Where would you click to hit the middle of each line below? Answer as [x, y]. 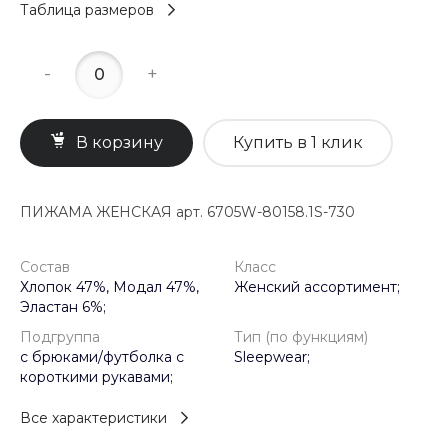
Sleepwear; [272, 356]
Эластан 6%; [63, 306]
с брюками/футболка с [102, 356]
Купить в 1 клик [298, 142]
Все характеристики [93, 417]
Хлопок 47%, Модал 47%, [109, 286]
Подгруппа [60, 336]
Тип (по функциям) [301, 336]
